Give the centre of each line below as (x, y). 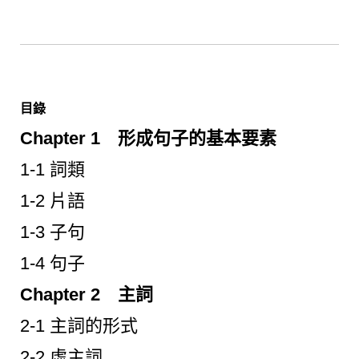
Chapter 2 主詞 (87, 294)
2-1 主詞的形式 (79, 325)
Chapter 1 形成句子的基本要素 (148, 138)
